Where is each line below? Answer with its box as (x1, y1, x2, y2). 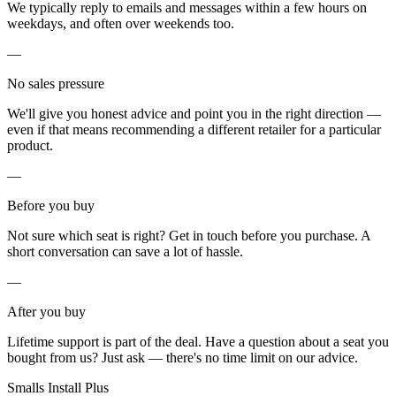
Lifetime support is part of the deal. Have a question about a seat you (7, 333, 389, 349)
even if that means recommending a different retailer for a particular (7, 121, 381, 137)
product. (7, 137, 53, 153)
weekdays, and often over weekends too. (7, 15, 234, 31)
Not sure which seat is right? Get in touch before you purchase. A (7, 227, 370, 243)
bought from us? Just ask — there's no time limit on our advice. (7, 349, 358, 365)
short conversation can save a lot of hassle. (7, 243, 243, 259)
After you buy (7, 303, 86, 319)
